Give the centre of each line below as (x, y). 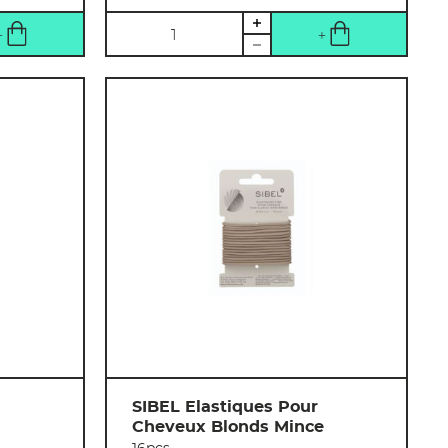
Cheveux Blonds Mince (228, 427)
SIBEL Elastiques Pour (225, 407)
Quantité (143, 24)
